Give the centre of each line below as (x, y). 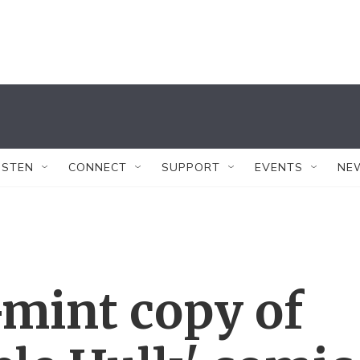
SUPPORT (191, 167)
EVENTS (279, 167)
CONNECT (98, 167)
